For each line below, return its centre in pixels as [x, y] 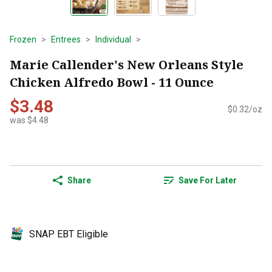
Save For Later [208, 181]
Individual [113, 39]
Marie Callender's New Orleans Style [127, 64]
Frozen [23, 39]
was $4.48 [29, 121]
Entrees [66, 39]
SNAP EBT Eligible [69, 234]
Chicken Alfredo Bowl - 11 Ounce [112, 82]
